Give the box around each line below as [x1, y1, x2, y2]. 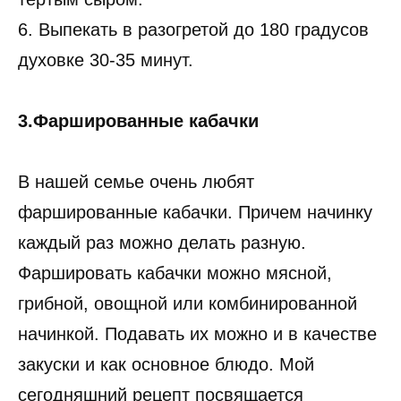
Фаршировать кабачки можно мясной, [18, 263, 332, 284]
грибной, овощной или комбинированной [18, 294, 357, 314]
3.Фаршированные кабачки [18, 111, 259, 132]
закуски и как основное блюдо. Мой [18, 354, 314, 375]
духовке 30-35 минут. [18, 50, 193, 71]
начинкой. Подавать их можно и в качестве [18, 324, 377, 345]
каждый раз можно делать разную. [18, 233, 306, 253]
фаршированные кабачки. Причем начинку [18, 202, 372, 223]
